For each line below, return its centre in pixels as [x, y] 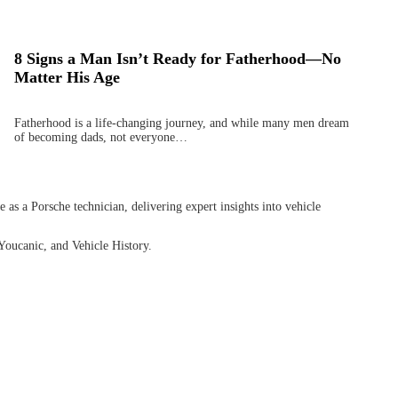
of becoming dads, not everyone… [100, 137]
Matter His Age [67, 78]
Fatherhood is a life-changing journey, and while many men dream [181, 123]
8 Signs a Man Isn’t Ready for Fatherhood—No [177, 59]
